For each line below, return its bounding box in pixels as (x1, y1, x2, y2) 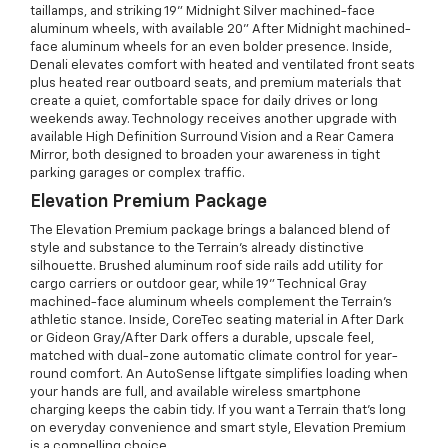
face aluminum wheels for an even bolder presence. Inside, (30, 41, 392, 55)
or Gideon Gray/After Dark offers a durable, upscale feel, (30, 332, 374, 346)
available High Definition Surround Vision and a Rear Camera (30, 131, 394, 145)
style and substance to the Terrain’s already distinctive (30, 242, 364, 256)
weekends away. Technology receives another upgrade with (30, 113, 397, 127)
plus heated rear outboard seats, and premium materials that (30, 77, 401, 91)
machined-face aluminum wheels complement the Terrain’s (30, 296, 392, 310)
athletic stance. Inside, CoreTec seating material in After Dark (30, 314, 404, 328)
